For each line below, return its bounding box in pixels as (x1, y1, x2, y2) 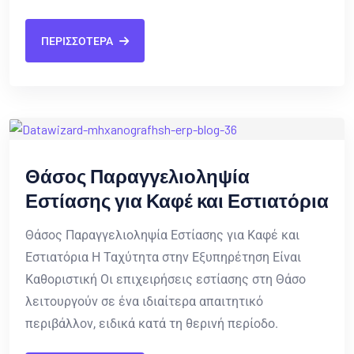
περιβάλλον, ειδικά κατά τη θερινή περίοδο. (25, 316, 278, 332)
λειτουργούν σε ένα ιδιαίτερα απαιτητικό (25, 294, 263, 310)
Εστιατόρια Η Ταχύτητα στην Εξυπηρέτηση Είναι (25, 250, 301, 265)
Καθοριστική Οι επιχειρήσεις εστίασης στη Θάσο (25, 272, 306, 288)
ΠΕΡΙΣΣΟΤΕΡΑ (41, 34, 113, 47)
